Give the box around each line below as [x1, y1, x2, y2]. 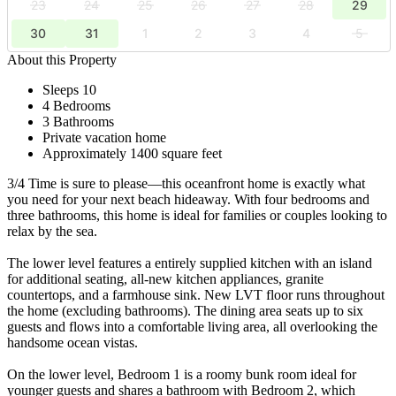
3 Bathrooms [42, 113, 114, 129]
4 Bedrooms [42, 97, 110, 113]
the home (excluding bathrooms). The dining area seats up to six [7, 302, 363, 318]
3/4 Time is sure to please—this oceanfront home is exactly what [7, 175, 365, 191]
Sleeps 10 [42, 81, 96, 97]
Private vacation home [42, 129, 166, 145]
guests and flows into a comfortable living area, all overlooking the [7, 318, 377, 334]
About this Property [7, 51, 117, 67]
